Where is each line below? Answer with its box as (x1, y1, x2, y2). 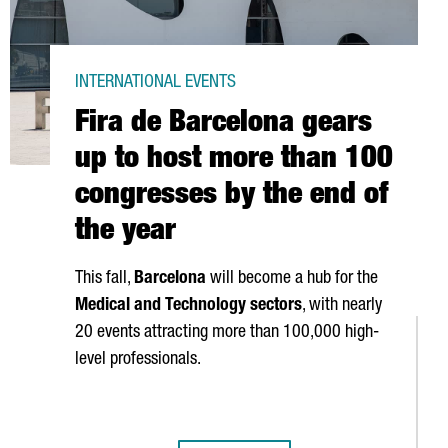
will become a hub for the (206, 270, 378, 288)
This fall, (75, 270, 134, 288)
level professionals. (75, 351, 201, 369)
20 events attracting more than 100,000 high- (75, 324, 379, 342)
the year (75, 218, 176, 248)
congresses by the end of (75, 182, 388, 212)
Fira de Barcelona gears (75, 110, 372, 140)
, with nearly (302, 297, 382, 315)
